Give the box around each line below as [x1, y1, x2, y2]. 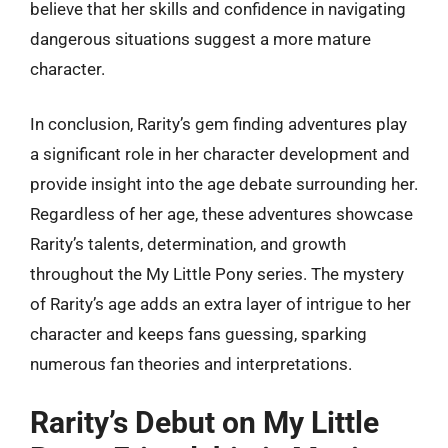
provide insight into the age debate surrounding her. [30, 174, 418, 194]
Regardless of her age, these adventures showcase [30, 204, 413, 224]
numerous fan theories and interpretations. [30, 354, 352, 374]
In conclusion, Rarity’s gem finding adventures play [30, 114, 407, 134]
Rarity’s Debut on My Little [30, 404, 379, 440]
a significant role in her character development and [30, 144, 410, 164]
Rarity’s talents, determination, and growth [30, 234, 346, 254]
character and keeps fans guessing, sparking [30, 324, 367, 344]
